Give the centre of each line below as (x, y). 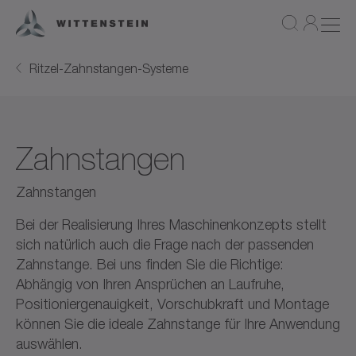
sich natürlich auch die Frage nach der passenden (165, 244)
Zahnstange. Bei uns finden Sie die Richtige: (150, 264)
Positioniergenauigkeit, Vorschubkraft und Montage (172, 304)
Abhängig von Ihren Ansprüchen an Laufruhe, (150, 284)
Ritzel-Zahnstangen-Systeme (109, 68)
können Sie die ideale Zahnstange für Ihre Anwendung (178, 323)
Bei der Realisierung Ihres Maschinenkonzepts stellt (171, 224)
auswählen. (49, 343)
